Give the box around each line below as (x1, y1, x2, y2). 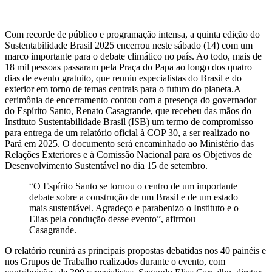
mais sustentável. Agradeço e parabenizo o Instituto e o (29, 202, 239, 213)
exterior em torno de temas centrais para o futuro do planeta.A (5, 83, 240, 94)
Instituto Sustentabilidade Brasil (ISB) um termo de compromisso (5, 116, 253, 127)
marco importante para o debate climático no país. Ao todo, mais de (5, 50, 262, 61)
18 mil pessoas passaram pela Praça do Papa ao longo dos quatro (5, 61, 252, 72)
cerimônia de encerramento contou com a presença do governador (5, 94, 256, 105)
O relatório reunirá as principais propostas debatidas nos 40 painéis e (5, 245, 266, 256)
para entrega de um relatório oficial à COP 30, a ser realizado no (5, 127, 250, 138)
